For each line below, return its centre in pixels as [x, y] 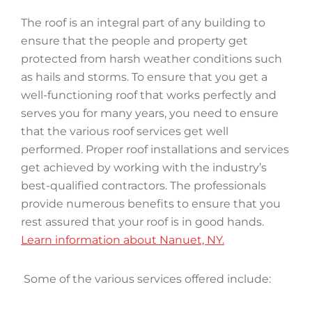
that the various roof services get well [125, 131]
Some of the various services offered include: [146, 279]
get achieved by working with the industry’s [144, 167]
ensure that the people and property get [134, 41]
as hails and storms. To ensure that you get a [144, 77]
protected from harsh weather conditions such [151, 59]
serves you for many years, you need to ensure [150, 113]
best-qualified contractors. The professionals [143, 186]
